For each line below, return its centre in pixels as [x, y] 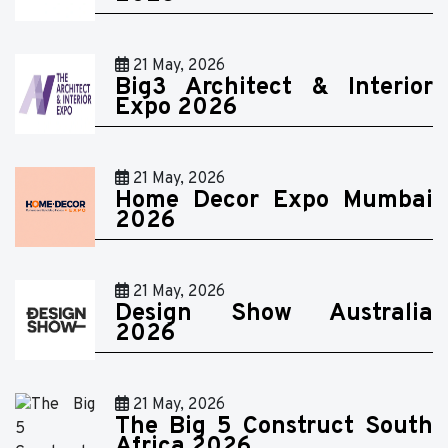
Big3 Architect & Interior [274, 88]
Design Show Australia [274, 314]
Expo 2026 [176, 108]
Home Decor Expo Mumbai [274, 201]
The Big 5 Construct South [274, 427]
